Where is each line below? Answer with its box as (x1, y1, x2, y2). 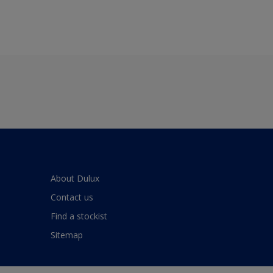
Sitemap (51, 229, 83, 241)
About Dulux (51, 172, 99, 185)
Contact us (51, 191, 93, 204)
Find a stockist (51, 210, 107, 222)
